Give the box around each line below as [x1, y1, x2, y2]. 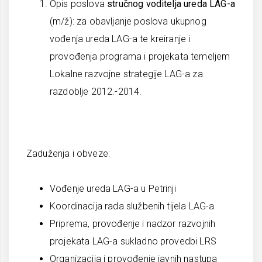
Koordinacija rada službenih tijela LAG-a [50, 201, 215, 212]
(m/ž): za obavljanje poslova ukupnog [50, 16, 206, 27]
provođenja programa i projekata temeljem [50, 51, 230, 62]
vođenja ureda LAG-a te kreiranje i [50, 33, 191, 44]
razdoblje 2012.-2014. [50, 86, 142, 97]
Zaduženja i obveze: [26, 148, 111, 159]
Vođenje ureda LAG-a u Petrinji [50, 183, 176, 194]
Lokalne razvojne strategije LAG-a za [50, 68, 203, 80]
